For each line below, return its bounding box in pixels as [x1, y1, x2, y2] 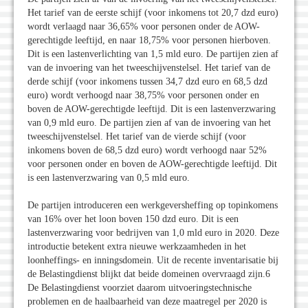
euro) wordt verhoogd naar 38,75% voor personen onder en [27, 90, 259, 101]
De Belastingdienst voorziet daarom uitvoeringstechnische [27, 283, 252, 294]
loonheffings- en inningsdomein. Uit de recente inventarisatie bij [27, 255, 278, 266]
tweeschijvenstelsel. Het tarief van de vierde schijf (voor [27, 131, 246, 142]
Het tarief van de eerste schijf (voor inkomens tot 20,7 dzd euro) [27, 8, 278, 19]
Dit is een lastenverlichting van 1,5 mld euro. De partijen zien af [27, 49, 278, 60]
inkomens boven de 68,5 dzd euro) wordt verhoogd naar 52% [27, 145, 267, 156]
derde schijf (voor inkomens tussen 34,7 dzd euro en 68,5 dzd [27, 76, 267, 87]
